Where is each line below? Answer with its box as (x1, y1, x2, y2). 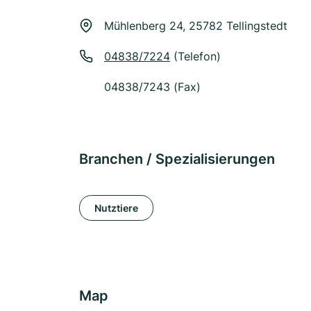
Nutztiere (94, 201, 138, 214)
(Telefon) (170, 49, 221, 63)
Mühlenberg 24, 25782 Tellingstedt (104, 19, 287, 33)
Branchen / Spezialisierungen (79, 151, 275, 167)
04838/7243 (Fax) (104, 80, 201, 94)
